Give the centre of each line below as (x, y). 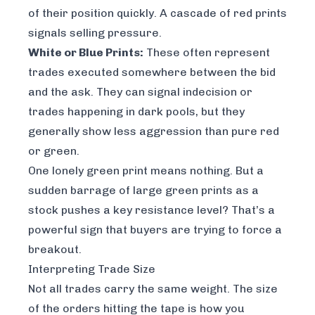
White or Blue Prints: (86, 53)
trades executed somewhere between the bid (152, 72)
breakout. (55, 250)
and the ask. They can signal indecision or (140, 92)
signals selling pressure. (95, 33)
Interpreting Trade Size (92, 269)
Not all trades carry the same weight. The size (153, 289)
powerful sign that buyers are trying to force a (155, 230)
